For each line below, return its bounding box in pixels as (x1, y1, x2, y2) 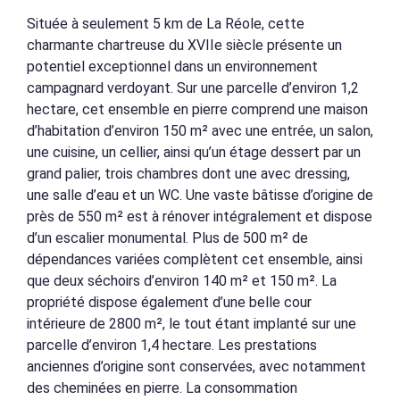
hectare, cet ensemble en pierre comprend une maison (27, 101, 368, 118)
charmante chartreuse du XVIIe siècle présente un (27, 37, 342, 54)
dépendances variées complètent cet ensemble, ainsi (27, 251, 362, 268)
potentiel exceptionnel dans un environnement (27, 58, 318, 75)
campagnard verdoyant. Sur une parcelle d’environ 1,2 (27, 79, 359, 96)
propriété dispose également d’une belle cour (27, 294, 312, 311)
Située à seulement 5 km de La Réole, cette (27, 15, 304, 32)
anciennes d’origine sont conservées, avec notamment (27, 358, 366, 375)
